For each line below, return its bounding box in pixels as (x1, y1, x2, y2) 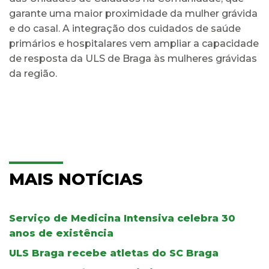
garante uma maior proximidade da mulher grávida (9, 7, 258, 19)
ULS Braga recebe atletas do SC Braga (9, 247, 219, 259)
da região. (9, 67, 57, 79)
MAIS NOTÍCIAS (9, 169, 143, 189)
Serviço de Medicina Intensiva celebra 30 (9, 212, 235, 224)
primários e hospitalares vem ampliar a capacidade (9, 37, 259, 49)
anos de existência (9, 227, 113, 239)
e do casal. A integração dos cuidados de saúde (9, 22, 241, 34)
